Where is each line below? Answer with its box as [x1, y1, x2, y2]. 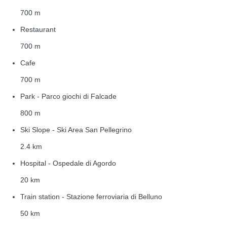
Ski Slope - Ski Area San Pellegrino [20, 125, 132, 134]
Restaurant [20, 25, 56, 33]
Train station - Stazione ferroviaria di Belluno [20, 192, 162, 201]
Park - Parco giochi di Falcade [20, 92, 117, 100]
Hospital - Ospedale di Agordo [20, 159, 116, 167]
